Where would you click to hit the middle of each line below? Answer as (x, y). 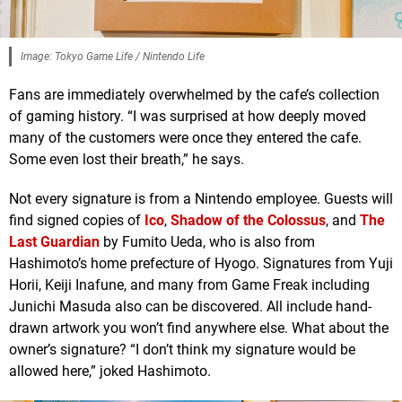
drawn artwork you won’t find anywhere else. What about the (199, 328)
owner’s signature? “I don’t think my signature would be (182, 349)
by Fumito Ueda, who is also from (207, 241)
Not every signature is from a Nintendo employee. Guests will (201, 198)
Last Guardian (54, 241)
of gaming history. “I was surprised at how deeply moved (188, 116)
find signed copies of (77, 220)
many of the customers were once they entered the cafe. (185, 137)
